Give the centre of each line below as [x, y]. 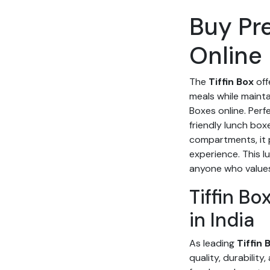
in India [222, 220]
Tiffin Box [231, 82]
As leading [213, 243]
